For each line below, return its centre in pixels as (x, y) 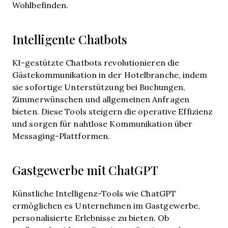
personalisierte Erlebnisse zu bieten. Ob (91, 218)
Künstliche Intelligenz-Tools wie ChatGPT (94, 193)
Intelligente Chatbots (70, 40)
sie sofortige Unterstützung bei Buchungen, (99, 87)
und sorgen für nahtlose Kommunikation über (103, 123)
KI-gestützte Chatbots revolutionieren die (96, 62)
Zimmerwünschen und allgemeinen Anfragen (101, 99)
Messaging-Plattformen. (61, 136)
